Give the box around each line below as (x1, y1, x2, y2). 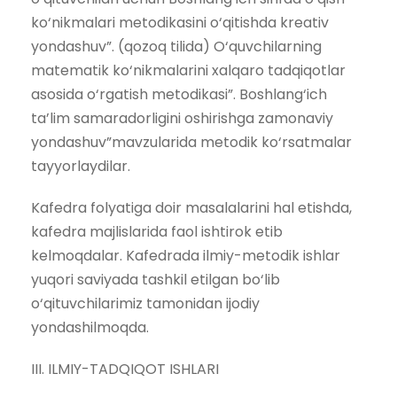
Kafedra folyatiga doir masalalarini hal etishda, (31, 197, 352, 218)
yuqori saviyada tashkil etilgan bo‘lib (31, 269, 280, 290)
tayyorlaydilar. (31, 155, 130, 176)
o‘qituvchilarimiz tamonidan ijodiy (31, 292, 260, 314)
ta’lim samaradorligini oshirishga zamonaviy (31, 107, 333, 128)
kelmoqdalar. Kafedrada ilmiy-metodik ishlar (31, 245, 340, 266)
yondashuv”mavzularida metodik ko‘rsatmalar (31, 131, 352, 152)
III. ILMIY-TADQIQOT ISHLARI (31, 358, 219, 379)
